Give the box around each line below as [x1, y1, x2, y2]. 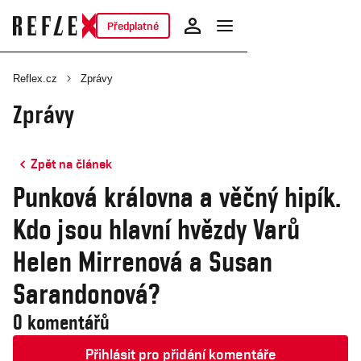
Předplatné [106, 19, 159, 32]
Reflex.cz [13, 73, 57, 85]
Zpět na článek [31, 156, 112, 172]
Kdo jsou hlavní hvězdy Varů [13, 212, 300, 246]
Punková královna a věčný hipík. [13, 180, 341, 214]
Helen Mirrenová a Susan [13, 244, 272, 278]
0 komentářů [13, 310, 110, 334]
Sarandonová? [13, 276, 160, 310]
